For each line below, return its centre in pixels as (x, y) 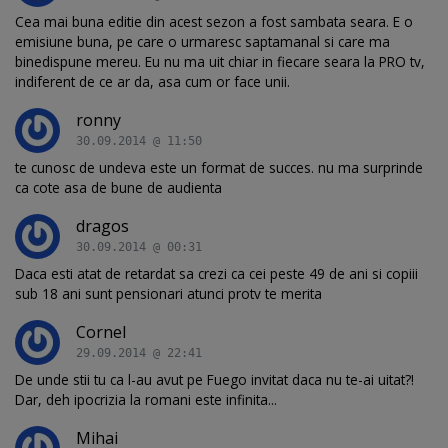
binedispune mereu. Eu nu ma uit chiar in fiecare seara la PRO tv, (220, 61)
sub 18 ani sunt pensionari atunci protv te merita (168, 293)
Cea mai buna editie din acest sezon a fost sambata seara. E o (214, 21)
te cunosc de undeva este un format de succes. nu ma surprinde (219, 167)
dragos (102, 225)
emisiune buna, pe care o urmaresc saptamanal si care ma (202, 41)
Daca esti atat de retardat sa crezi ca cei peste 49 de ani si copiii (216, 273)
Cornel (101, 331)
